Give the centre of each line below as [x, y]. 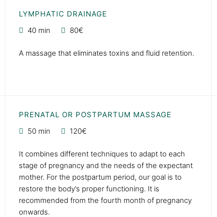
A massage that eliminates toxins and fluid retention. [106, 53]
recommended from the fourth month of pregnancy [105, 200]
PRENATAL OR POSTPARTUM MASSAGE [95, 114]
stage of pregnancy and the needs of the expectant [106, 165]
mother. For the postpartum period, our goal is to [100, 177]
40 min [39, 30]
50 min [39, 131]
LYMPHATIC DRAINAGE [63, 14]
